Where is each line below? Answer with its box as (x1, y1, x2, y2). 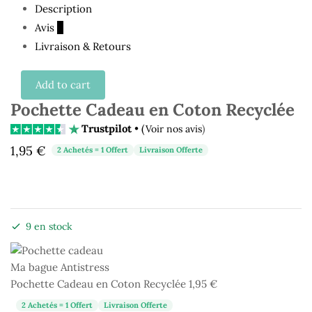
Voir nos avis (145, 123, 202, 136)
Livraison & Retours (35, 40, 131, 54)
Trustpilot (81, 122, 132, 136)
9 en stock (26, 219, 72, 233)
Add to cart (36, 77, 91, 91)
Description (35, 2, 92, 16)
